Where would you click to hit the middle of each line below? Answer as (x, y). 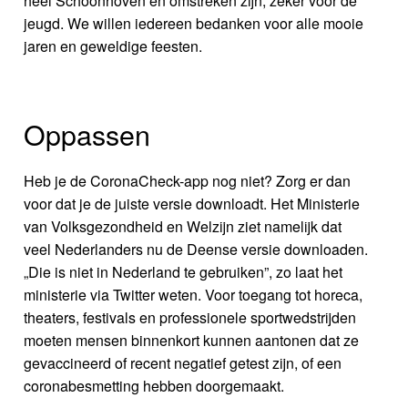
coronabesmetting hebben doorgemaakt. (154, 386)
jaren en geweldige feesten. (113, 46)
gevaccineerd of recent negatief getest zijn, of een (183, 363)
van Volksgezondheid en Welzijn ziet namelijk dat (183, 227)
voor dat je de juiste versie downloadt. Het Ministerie (192, 204)
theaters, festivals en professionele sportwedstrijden (190, 318)
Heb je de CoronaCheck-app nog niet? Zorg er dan (188, 181)
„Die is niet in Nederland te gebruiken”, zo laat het (184, 272)
